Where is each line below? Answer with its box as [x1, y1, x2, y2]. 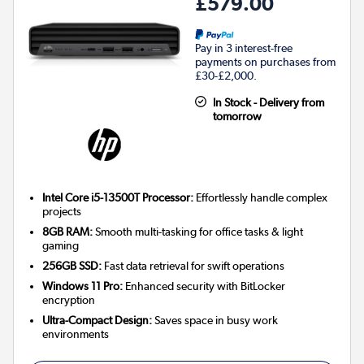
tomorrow [212, 110, 262, 123]
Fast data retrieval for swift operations [102, 259, 285, 273]
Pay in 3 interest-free [195, 41, 292, 55]
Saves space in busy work [152, 314, 279, 327]
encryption [42, 293, 96, 307]
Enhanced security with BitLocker [123, 279, 286, 293]
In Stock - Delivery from [212, 96, 324, 110]
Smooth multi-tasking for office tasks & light [93, 225, 304, 239]
